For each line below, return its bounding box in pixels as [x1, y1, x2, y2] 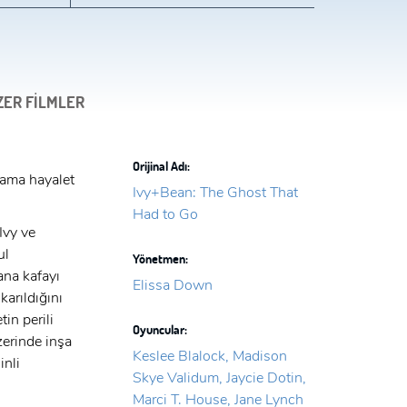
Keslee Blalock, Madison [132, 346, 287, 367]
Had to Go [132, 204, 198, 225]
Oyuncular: [132, 321, 187, 339]
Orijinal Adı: [132, 157, 190, 175]
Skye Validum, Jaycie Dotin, [132, 368, 306, 389]
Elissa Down [132, 275, 213, 296]
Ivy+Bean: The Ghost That [132, 183, 298, 203]
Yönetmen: [132, 250, 188, 268]
